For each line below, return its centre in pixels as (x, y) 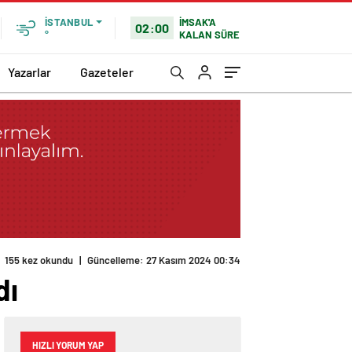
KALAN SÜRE (210, 34)
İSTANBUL (69, 22)
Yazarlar (29, 71)
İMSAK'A (198, 22)
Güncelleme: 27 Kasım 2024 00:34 (164, 260)
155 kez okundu (39, 260)
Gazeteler (107, 71)
